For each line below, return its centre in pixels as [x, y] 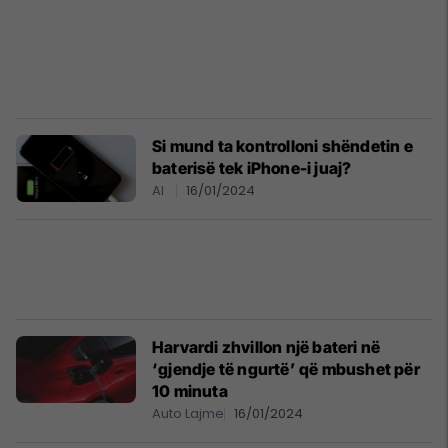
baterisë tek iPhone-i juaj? [252, 168]
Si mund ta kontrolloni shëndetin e [282, 146]
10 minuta [190, 391]
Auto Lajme [188, 413]
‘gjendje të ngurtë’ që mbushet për [286, 369]
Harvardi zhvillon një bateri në [266, 347]
